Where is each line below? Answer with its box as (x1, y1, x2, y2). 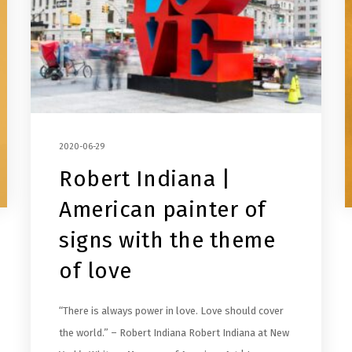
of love (59, 257, 132, 284)
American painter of (59, 196, 266, 222)
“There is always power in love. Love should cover (59, 304, 284, 317)
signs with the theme (59, 226, 275, 253)
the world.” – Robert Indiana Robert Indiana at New (59, 326, 289, 339)
